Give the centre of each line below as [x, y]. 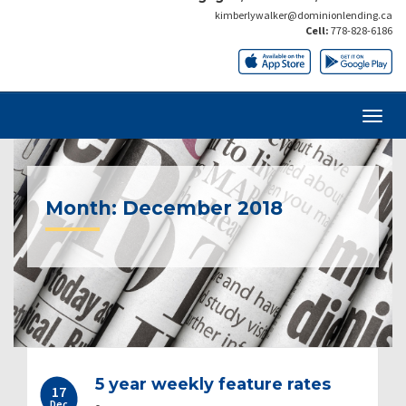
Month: [84, 208]
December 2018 [203, 208]
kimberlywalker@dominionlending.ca [304, 14]
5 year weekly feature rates [213, 384]
